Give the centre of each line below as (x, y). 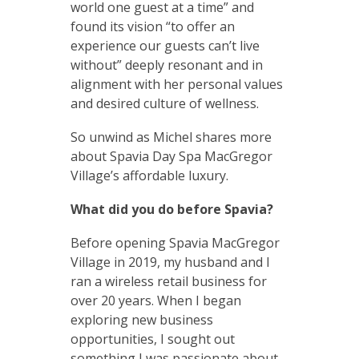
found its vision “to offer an (152, 27)
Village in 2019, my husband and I (170, 262)
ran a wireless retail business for (168, 282)
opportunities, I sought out (152, 339)
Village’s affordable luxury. (149, 176)
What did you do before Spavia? (171, 210)
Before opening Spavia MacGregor (175, 243)
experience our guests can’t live (165, 46)
